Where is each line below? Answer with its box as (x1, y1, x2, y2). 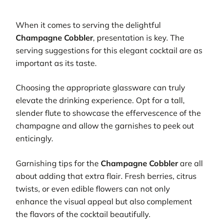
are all (178, 158, 203, 168)
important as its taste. (16, 58, 97, 68)
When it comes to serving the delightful (16, 20, 161, 30)
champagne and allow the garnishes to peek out (16, 121, 194, 131)
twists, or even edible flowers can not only (16, 183, 170, 194)
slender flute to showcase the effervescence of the (16, 108, 201, 118)
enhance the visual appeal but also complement (16, 196, 192, 206)
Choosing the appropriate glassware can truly (16, 83, 185, 93)
